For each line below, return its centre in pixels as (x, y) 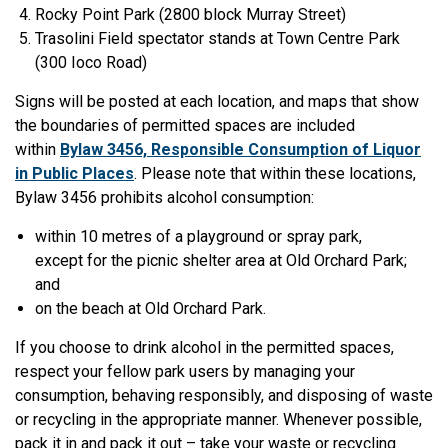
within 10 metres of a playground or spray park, (198, 237)
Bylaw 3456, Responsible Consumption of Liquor (240, 150)
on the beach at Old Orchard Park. (152, 309)
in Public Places (74, 174)
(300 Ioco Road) (93, 63)
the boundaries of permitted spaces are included (185, 126)
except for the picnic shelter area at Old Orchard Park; (221, 261)
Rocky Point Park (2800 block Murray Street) (190, 15)
